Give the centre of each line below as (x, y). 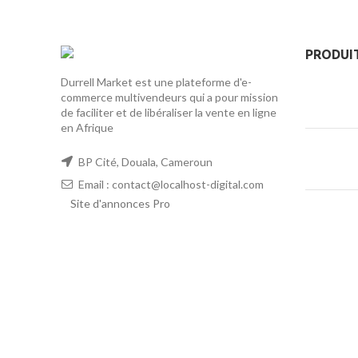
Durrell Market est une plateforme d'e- (156, 82)
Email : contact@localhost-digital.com (170, 185)
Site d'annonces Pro (120, 204)
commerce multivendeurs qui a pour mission (169, 97)
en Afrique (87, 128)
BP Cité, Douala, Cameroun (144, 162)
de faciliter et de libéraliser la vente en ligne (169, 113)
